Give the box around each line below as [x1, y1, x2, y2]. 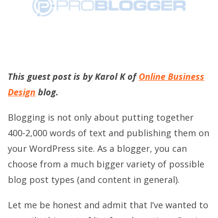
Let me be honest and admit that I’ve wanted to [8, 199, 208, 211]
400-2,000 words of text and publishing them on [8, 127, 209, 139]
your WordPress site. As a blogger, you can [8, 142, 187, 154]
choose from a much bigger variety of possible [8, 158, 204, 170]
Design [8, 86, 36, 98]
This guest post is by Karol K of [8, 70, 139, 82]
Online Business [139, 70, 204, 82]
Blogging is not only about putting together [8, 111, 194, 123]
